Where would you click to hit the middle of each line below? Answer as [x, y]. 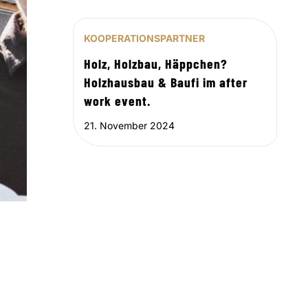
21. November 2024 [130, 126]
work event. [118, 101]
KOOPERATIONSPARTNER [145, 38]
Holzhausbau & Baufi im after [166, 82]
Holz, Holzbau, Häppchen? [156, 64]
